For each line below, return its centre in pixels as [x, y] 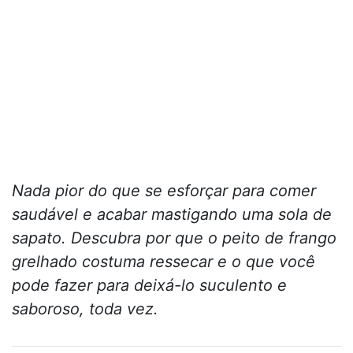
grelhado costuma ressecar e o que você [163, 262]
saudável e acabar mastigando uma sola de [172, 215]
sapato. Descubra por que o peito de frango [174, 238]
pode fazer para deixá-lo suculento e [149, 286]
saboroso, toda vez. [85, 309]
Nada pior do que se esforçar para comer [164, 191]
